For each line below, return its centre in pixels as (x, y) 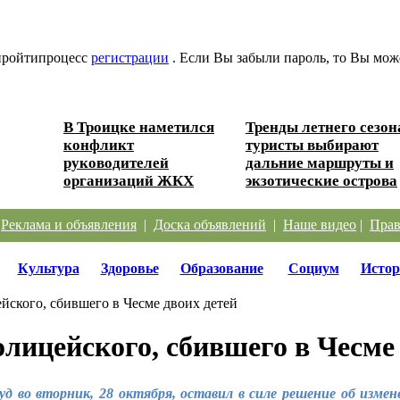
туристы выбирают (312, 145)
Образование (221, 268)
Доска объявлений (210, 224)
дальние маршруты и (320, 162)
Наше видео (320, 224)
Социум (313, 268)
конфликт (99, 145)
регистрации (130, 57)
